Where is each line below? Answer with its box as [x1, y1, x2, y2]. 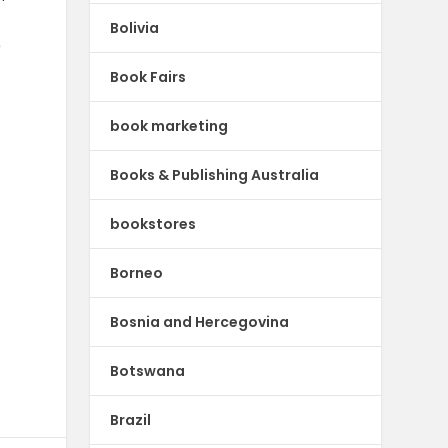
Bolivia [110, 17, 160, 38]
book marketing [110, 115, 229, 136]
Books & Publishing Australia [110, 164, 320, 185]
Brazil [110, 409, 152, 430]
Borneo [110, 262, 164, 283]
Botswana [110, 360, 186, 381]
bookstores [110, 213, 197, 234]
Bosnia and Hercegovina [110, 311, 290, 332]
